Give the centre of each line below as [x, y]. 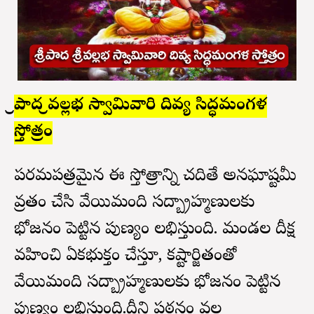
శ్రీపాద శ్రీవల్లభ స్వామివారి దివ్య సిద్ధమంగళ [141, 106]
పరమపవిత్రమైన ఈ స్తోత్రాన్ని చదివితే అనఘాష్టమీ [155, 177]
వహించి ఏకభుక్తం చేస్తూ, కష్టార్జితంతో [125, 257]
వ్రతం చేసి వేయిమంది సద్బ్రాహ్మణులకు [134, 203]
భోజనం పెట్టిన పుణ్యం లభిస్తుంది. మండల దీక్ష [155, 230]
